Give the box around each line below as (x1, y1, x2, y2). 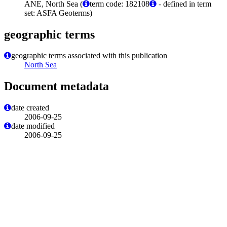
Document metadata (4, 80, 109, 93)
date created (11, 103, 49, 112)
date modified (11, 122, 55, 131)
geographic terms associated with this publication (11, 51, 167, 60)
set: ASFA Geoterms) (24, 8, 92, 17)
